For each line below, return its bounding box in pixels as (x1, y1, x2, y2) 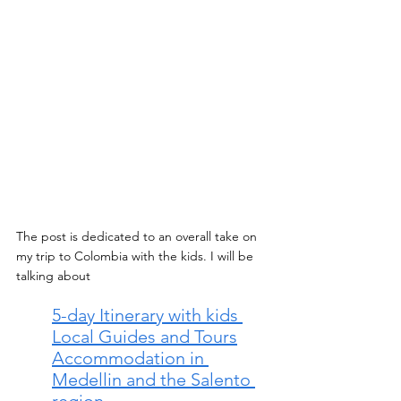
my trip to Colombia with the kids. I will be (16, 247, 257, 264)
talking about (16, 267, 94, 284)
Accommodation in (52, 346, 209, 369)
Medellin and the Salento (52, 368, 255, 390)
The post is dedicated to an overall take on (16, 227, 260, 244)
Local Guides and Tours (52, 325, 237, 347)
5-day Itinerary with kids (52, 303, 243, 326)
